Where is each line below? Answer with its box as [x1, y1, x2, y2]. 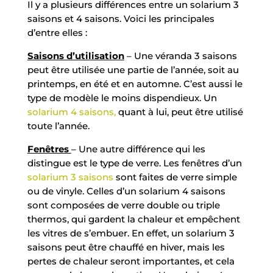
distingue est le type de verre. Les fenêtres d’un [27, 157, 242, 169]
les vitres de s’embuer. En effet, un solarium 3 [27, 227, 235, 239]
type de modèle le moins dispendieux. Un [27, 91, 217, 104]
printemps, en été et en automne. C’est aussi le [27, 77, 243, 90]
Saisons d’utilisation [27, 49, 124, 62]
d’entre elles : [27, 26, 87, 38]
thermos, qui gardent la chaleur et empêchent [27, 213, 240, 225]
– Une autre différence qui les [71, 143, 205, 155]
